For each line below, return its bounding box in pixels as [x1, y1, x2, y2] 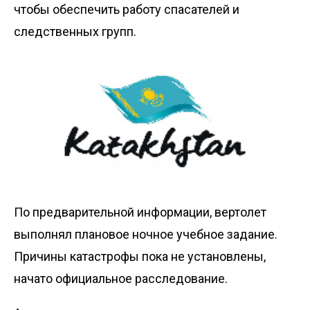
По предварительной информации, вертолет [14, 204, 266, 219]
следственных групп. [14, 24, 136, 39]
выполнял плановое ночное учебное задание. [14, 226, 277, 241]
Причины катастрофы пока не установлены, [14, 248, 266, 264]
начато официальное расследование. [14, 271, 228, 286]
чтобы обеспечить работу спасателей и [14, 1, 239, 17]
